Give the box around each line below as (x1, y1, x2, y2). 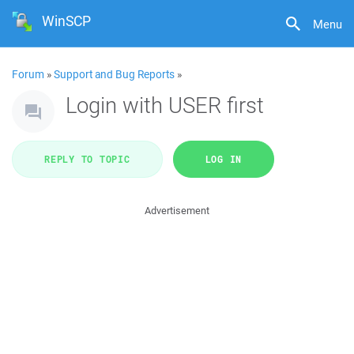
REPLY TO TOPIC (44, 153, 130, 165)
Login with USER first (66, 90, 264, 119)
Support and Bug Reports (54, 67, 175, 81)
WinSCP (42, 11, 92, 31)
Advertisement (145, 204, 209, 217)
